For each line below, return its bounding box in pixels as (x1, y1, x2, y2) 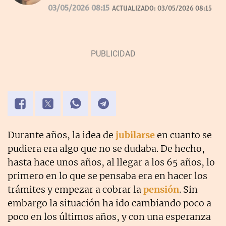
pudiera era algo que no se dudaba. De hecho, (8, 143, 205, 155)
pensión (143, 184, 179, 196)
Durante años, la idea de (8, 129, 116, 141)
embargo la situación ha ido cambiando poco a (8, 197, 211, 209)
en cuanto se (157, 129, 212, 141)
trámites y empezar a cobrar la (8, 184, 143, 196)
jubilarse (116, 129, 155, 141)
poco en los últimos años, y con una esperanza (8, 211, 211, 223)
